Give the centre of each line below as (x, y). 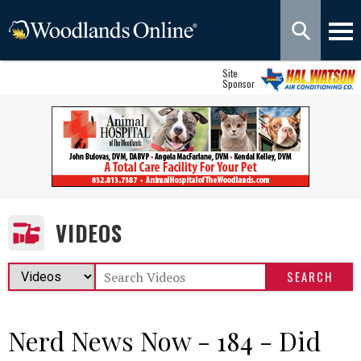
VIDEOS (89, 232)
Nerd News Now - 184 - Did (164, 340)
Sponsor (239, 83)
